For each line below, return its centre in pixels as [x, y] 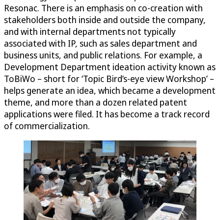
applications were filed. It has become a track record [107, 114]
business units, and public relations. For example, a [103, 55]
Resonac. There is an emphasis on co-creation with [103, 8]
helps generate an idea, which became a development [110, 90]
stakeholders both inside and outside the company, [105, 19]
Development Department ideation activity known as [110, 67]
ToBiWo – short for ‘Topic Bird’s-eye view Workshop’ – [109, 78]
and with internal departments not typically [90, 31]
